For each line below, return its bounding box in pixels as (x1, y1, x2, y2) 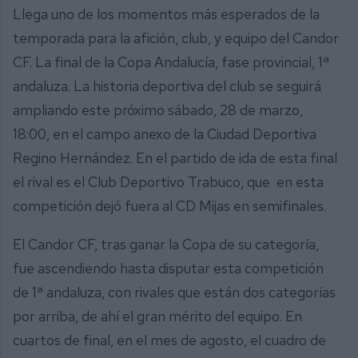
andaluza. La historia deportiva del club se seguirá (13, 77, 321, 96)
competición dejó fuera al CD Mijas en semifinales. (13, 197, 326, 216)
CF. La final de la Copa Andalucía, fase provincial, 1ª (13, 53, 329, 72)
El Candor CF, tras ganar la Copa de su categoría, (13, 234, 319, 253)
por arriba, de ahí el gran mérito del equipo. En (13, 306, 302, 325)
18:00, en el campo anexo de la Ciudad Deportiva (13, 125, 316, 144)
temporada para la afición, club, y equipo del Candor (13, 29, 339, 48)
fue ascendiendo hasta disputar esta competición (13, 258, 324, 277)
